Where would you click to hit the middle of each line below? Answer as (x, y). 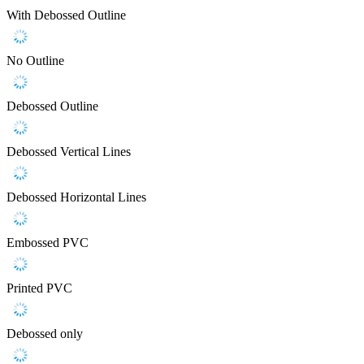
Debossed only (45, 333)
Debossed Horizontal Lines (76, 197)
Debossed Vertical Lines (69, 151)
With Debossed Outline (66, 15)
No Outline (35, 60)
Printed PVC (39, 288)
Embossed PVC (48, 242)
